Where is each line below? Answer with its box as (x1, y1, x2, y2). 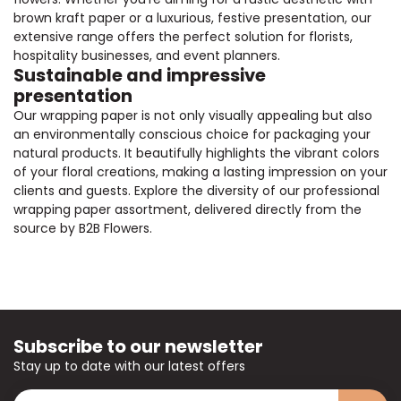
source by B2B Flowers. (13, 219, 152, 238)
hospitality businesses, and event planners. (13, 47, 280, 65)
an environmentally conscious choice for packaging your (13, 125, 371, 144)
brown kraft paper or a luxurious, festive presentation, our (13, 9, 371, 28)
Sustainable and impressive (13, 63, 266, 89)
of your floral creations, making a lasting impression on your (13, 163, 388, 182)
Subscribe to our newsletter (13, 334, 263, 360)
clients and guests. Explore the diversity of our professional (13, 182, 380, 200)
